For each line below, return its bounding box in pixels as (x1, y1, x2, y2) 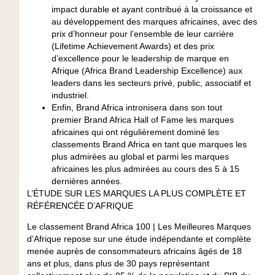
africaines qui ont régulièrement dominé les (51, 127, 219, 137)
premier (51, 115, 84, 125)
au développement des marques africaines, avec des (51, 17, 257, 27)
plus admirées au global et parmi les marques (51, 152, 229, 162)
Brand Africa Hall (83, 115, 149, 125)
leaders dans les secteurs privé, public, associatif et (51, 78, 251, 88)
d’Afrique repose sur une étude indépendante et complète (26, 234, 251, 244)
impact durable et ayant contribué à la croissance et (51, 4, 252, 15)
